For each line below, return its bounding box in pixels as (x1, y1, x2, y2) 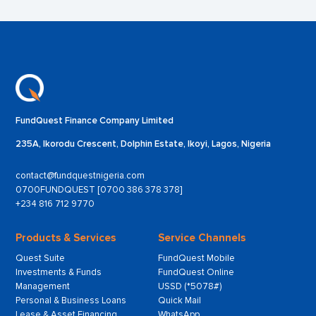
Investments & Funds (16, 266, 102, 278)
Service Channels (158, 231, 245, 244)
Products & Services (16, 231, 116, 244)
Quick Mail (158, 294, 201, 306)
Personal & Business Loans (16, 294, 127, 306)
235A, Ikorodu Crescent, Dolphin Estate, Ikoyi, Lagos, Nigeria (16, 138, 272, 150)
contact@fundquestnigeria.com (16, 169, 145, 181)
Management (16, 280, 71, 292)
